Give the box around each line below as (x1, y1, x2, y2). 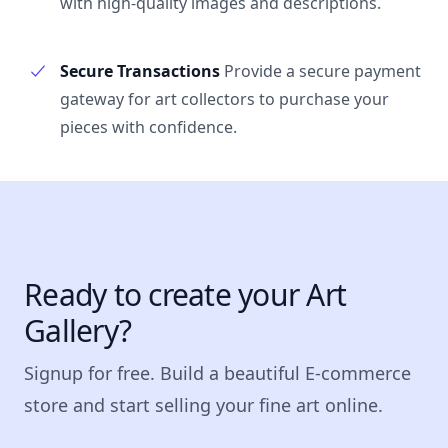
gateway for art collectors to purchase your (60, 88, 389, 110)
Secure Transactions (60, 60, 220, 82)
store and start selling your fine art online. (24, 393, 383, 417)
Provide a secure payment (224, 60, 421, 82)
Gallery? (24, 310, 131, 351)
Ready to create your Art (24, 274, 346, 315)
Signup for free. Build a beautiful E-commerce (24, 361, 411, 385)
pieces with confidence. (60, 116, 237, 138)
